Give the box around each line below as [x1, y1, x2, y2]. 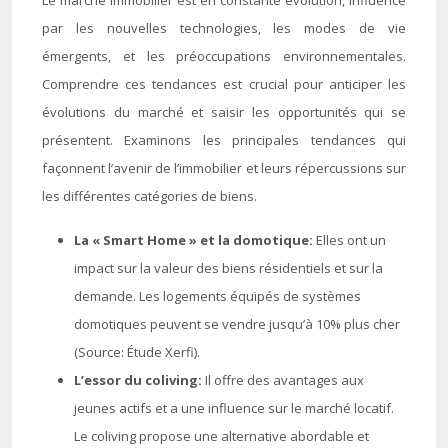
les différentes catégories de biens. [42, 187, 257, 205]
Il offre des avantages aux [205, 371, 364, 389]
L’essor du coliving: [74, 371, 205, 389]
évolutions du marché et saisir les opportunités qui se [42, 103, 406, 121]
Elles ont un [316, 231, 386, 249]
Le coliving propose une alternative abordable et [74, 427, 369, 445]
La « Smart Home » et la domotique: [74, 231, 316, 249]
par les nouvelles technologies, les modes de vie [42, 19, 406, 37]
